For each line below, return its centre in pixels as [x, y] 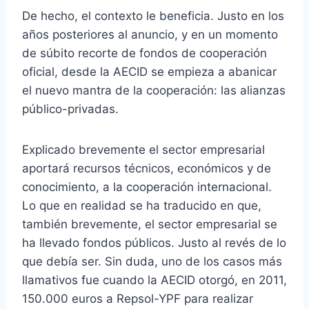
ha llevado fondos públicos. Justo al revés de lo [154, 242]
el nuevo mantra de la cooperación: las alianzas [154, 90]
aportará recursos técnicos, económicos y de [147, 168]
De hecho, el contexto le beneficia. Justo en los [153, 16]
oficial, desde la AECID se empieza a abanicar [149, 71]
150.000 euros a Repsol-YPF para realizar [138, 298]
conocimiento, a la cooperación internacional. [147, 187]
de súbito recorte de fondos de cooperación [144, 53]
